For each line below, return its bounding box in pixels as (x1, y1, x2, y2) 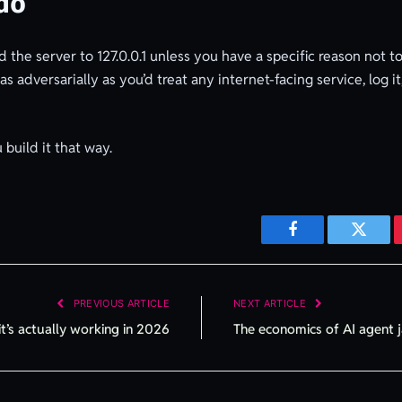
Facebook (291, 234, 354, 251)
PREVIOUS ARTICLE (70, 297, 170, 310)
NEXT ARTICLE (233, 297, 310, 310)
